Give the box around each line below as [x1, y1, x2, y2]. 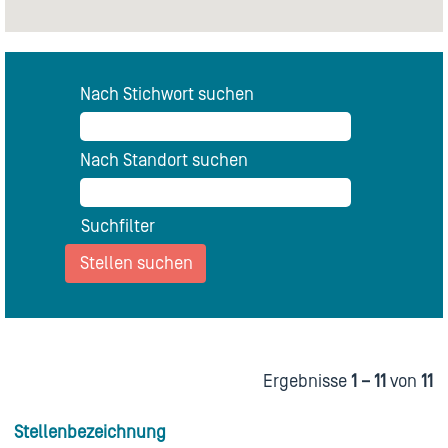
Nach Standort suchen [80, 150, 248, 171]
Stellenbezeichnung [14, 422, 166, 443]
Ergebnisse [263, 371, 351, 392]
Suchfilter [81, 216, 155, 237]
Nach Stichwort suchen [80, 84, 254, 105]
